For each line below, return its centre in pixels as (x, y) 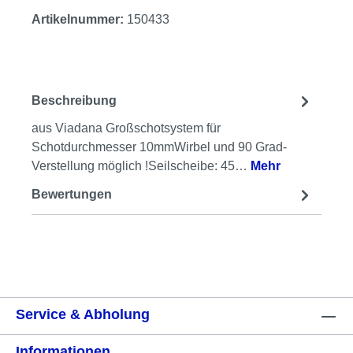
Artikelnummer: (79, 19)
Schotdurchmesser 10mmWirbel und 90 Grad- (159, 147)
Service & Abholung (83, 314)
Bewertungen (72, 195)
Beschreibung (74, 101)
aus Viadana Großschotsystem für (126, 128)
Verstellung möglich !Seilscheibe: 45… (141, 165)
